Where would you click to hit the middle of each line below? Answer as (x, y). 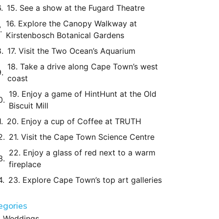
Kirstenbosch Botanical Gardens (65, 35)
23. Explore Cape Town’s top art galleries (85, 180)
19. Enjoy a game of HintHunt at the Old (83, 94)
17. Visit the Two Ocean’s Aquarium (71, 51)
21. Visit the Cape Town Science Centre (82, 137)
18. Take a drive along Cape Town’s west (83, 66)
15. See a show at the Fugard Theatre (76, 8)
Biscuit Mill (29, 106)
